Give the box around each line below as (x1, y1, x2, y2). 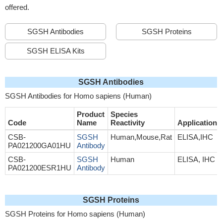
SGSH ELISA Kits (26, 47, 85, 55)
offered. (5, 3, 29, 11)
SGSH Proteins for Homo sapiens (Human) (5, 210, 145, 218)
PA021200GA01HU (8, 141, 71, 150)
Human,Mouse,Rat (111, 133, 172, 141)
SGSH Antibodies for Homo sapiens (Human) (5, 92, 152, 100)
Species (111, 110, 138, 118)
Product (77, 110, 105, 118)
